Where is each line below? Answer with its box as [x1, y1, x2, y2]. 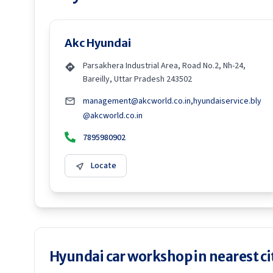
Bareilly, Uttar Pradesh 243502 [83, 73, 192, 85]
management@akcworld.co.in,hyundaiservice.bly [83, 95, 261, 107]
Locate [91, 160, 116, 172]
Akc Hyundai [65, 36, 131, 50]
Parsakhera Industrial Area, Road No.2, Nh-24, [83, 60, 246, 72]
